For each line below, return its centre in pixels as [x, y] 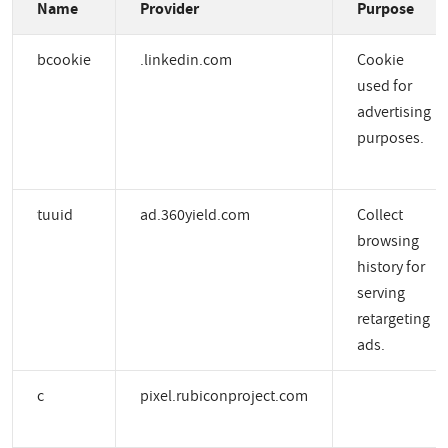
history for [391, 267]
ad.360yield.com [195, 215]
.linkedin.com [186, 60]
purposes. [390, 138]
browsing [388, 241]
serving [381, 293]
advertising [394, 112]
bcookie [64, 60]
